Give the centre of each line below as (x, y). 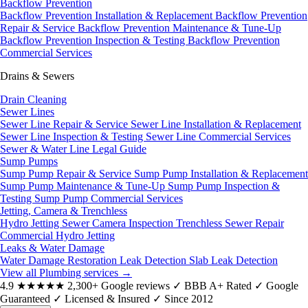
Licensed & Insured (109, 299)
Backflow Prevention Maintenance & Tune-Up (179, 28)
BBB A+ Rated (219, 286)
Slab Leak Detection (233, 260)
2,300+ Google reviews (119, 286)
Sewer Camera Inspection (119, 223)
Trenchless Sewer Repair (230, 223)
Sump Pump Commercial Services (109, 198)
